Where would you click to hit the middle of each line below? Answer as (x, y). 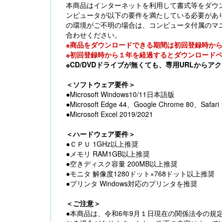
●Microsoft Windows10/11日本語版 (120, 94)
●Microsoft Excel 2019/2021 (110, 114)
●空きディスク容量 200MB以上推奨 (122, 164)
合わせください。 (94, 35)
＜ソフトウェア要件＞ (101, 84)
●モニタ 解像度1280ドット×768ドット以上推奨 (140, 174)
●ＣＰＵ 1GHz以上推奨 (102, 144)
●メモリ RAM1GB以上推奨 (108, 154)
